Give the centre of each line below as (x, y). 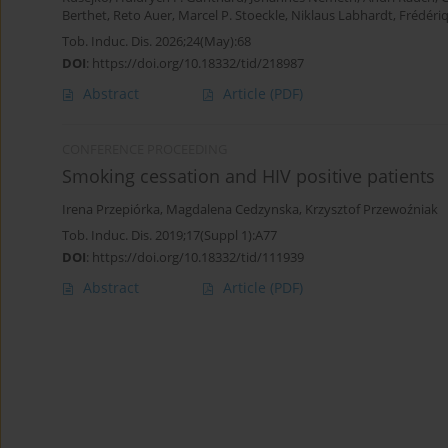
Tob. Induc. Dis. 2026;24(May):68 (156, 41)
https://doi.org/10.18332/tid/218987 (198, 63)
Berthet (84, 16)
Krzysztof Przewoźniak (371, 210)
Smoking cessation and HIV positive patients (248, 176)
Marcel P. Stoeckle (231, 16)
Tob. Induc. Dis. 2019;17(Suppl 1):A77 (169, 235)
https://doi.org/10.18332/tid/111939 (198, 257)
